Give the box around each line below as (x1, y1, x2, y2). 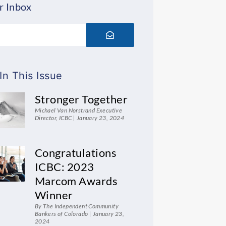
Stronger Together (34, 92, 128, 106)
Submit (105, 21, 132, 32)
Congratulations (34, 146, 117, 160)
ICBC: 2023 (34, 160, 94, 174)
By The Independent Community (34, 202, 119, 210)
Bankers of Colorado (34, 210, 89, 218)
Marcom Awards (34, 174, 118, 188)
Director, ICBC (34, 114, 73, 122)
